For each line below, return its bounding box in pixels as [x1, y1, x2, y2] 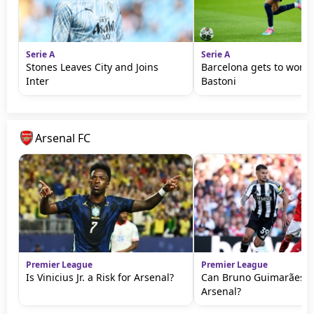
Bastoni [201, 74, 236, 88]
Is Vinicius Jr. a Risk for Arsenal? [26, 271, 174, 284]
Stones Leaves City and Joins [26, 60, 158, 74]
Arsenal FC [35, 130, 90, 146]
